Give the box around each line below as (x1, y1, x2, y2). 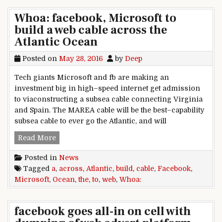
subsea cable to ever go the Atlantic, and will (14, 117, 166, 125)
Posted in (22, 154, 59, 162)
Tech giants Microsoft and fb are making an (14, 73, 169, 82)
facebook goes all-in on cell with (14, 204, 191, 220)
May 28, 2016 (59, 55, 103, 63)
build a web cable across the (14, 22, 167, 38)
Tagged (21, 165, 52, 173)
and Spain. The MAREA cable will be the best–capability (14, 106, 204, 114)
